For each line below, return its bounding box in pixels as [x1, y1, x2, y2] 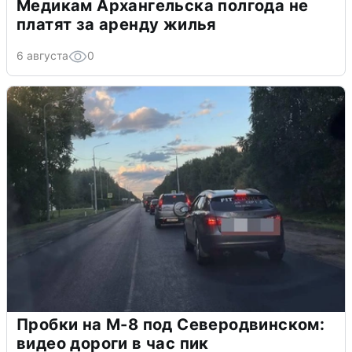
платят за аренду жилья [16, 15, 217, 35]
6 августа [16, 49, 68, 63]
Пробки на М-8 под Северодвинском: [16, 315, 325, 335]
